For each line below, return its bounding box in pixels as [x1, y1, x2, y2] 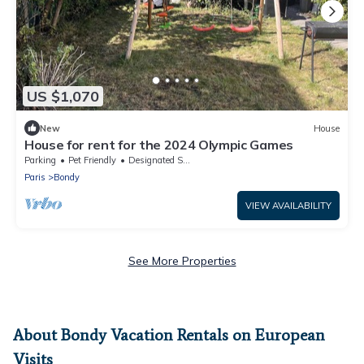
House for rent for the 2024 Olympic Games [24, 136, 293, 154]
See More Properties [128, 253, 236, 269]
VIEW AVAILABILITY [245, 200, 331, 212]
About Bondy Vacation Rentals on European [13, 325, 325, 345]
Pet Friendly [68, 154, 116, 167]
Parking [24, 154, 56, 167]
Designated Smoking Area [128, 154, 183, 167]
